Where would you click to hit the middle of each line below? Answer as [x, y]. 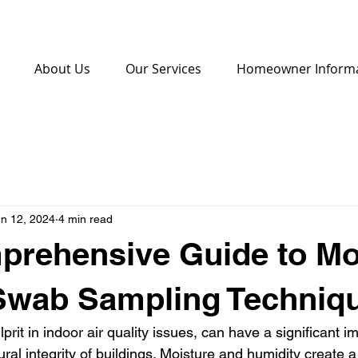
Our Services [163, 69]
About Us [62, 69]
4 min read [86, 219]
